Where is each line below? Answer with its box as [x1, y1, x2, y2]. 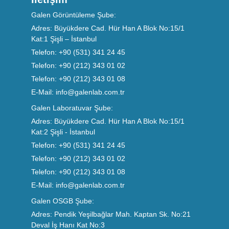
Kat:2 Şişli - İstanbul [31, 127, 95, 136]
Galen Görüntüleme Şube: [31, 10, 116, 19]
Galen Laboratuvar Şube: [31, 103, 113, 112]
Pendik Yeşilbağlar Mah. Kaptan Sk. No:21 [52, 210, 191, 218]
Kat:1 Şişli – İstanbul [31, 34, 97, 43]
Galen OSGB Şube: [31, 196, 94, 205]
